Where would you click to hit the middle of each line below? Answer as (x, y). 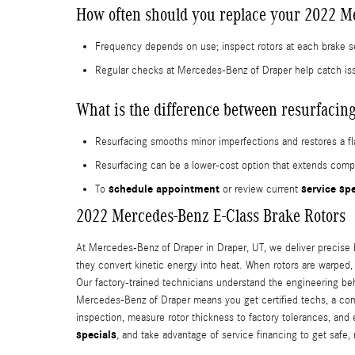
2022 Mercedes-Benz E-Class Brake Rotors (211, 215)
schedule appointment (164, 189)
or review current (260, 189)
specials (96, 334)
